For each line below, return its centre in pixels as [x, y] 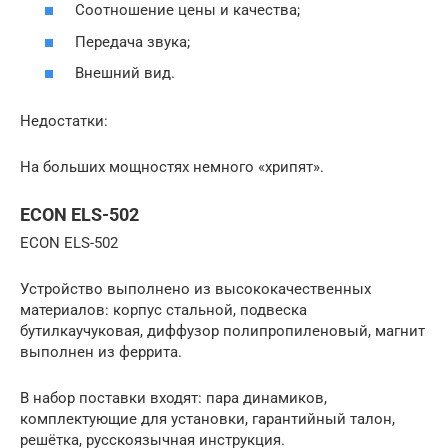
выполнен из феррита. [101, 352]
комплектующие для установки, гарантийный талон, [207, 419]
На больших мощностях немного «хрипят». [172, 167]
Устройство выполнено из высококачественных [195, 289]
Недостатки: [64, 121]
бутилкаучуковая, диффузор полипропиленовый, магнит [222, 331]
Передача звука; [132, 41]
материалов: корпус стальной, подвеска [163, 310]
